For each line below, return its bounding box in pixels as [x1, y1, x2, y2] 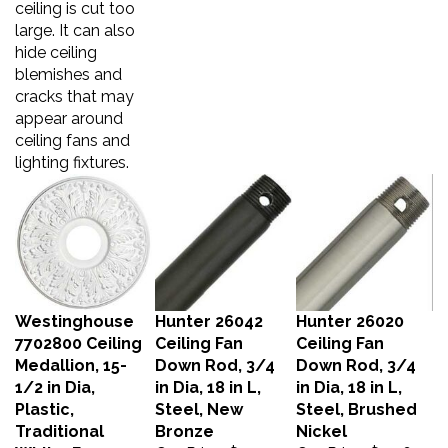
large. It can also [15, 11, 135, 30]
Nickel [296, 412, 347, 431]
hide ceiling [15, 33, 97, 52]
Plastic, [15, 390, 74, 409]
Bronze [155, 412, 214, 431]
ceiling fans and [15, 121, 130, 140]
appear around [15, 99, 123, 118]
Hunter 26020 [296, 302, 404, 321]
